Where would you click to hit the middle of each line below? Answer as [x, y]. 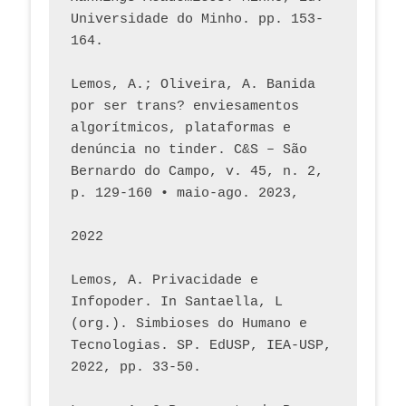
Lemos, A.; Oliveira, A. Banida [193, 84]
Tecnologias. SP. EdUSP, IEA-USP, [201, 345]
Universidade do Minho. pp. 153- [197, 19]
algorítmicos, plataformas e [181, 128]
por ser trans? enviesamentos [185, 106]
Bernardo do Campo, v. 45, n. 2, [197, 171]
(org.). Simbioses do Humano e [189, 324]
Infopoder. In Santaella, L [177, 302]
